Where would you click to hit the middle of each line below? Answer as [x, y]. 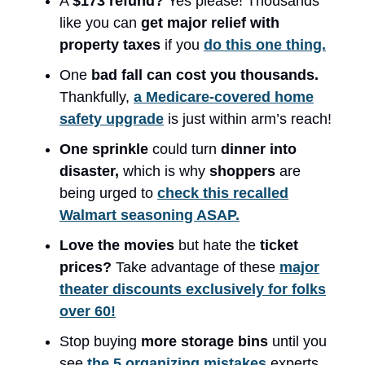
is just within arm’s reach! [248, 119]
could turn [187, 149]
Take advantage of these [198, 267]
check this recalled [223, 193]
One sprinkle [106, 149]
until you [299, 341]
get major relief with [210, 22]
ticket [279, 245]
